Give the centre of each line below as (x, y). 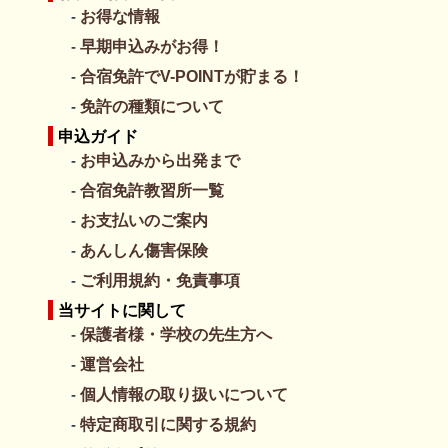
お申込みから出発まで (160, 159)
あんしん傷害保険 (144, 249)
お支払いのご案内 (144, 219)
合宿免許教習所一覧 (152, 189)
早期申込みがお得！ (152, 45)
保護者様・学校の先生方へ (176, 333)
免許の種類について (152, 105)
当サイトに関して (122, 309)
